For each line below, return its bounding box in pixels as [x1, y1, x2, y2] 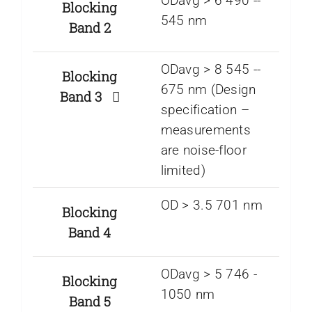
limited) [160, 162, 205, 178]
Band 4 [68, 223, 111, 241]
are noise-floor [160, 141, 247, 158]
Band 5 [68, 292, 111, 310]
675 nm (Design [160, 81, 256, 97]
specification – [160, 101, 249, 118]
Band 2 [68, 18, 111, 36]
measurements [160, 121, 251, 138]
